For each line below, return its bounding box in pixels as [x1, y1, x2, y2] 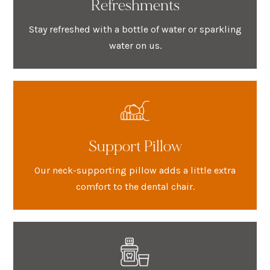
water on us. [108, 39, 162, 51]
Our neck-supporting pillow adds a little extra [34, 164, 236, 176]
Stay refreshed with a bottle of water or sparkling [28, 23, 242, 35]
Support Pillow [88, 137, 182, 156]
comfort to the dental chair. [75, 180, 195, 192]
